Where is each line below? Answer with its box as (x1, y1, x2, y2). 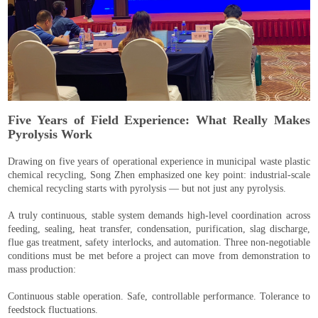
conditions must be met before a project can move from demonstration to (8, 251, 310, 262)
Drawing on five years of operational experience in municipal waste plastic (8, 156, 310, 168)
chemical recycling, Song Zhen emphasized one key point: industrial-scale (8, 170, 310, 181)
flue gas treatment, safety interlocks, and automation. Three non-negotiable (8, 237, 310, 248)
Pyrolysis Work (8, 127, 93, 142)
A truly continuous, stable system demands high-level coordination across (8, 210, 310, 221)
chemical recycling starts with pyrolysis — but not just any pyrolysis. (8, 183, 287, 194)
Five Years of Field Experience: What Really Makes (8, 113, 310, 128)
